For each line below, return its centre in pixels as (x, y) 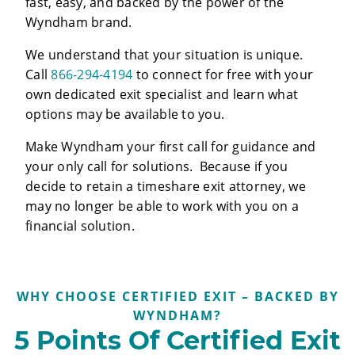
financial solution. (80, 225)
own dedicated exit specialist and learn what (162, 94)
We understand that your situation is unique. (164, 54)
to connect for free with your (223, 74)
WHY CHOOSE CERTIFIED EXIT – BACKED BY (177, 296)
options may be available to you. (125, 114)
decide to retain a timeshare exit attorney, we (166, 186)
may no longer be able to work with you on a (162, 206)
